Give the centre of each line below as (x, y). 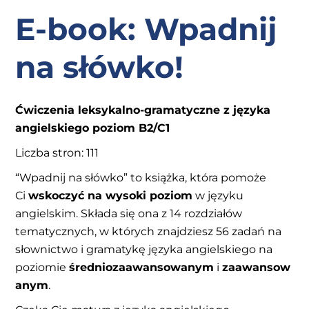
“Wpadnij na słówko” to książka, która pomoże (141, 177)
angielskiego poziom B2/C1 (93, 128)
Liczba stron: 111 (57, 152)
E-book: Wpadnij (147, 29)
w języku (218, 195)
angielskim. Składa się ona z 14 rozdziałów (129, 213)
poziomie (42, 267)
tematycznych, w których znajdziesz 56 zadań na (149, 231)
